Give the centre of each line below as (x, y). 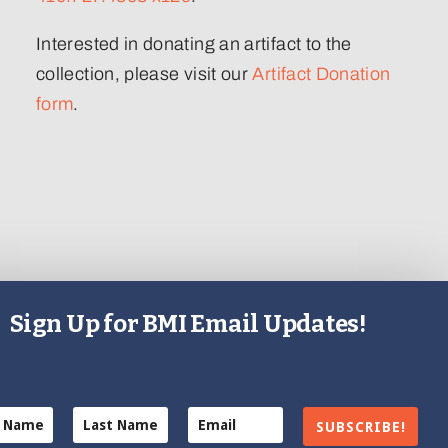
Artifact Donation (321, 73)
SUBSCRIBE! (360, 427)
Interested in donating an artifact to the (194, 43)
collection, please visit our (144, 73)
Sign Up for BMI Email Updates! (188, 324)
